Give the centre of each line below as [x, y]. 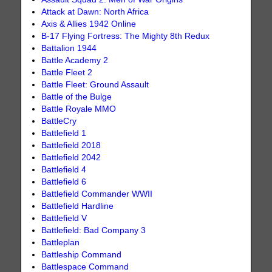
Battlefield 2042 [71, 157]
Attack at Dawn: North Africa [95, 12]
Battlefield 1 [64, 133]
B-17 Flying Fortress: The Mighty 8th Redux [126, 36]
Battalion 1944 [69, 48]
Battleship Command [82, 254]
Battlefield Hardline [78, 206]
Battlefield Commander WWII [97, 194]
